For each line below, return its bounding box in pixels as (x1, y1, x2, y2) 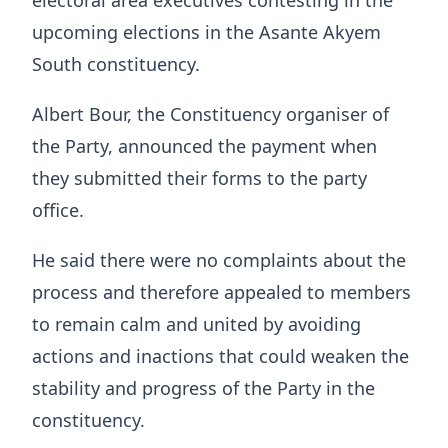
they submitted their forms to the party (32, 166, 367, 191)
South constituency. (32, 52, 200, 77)
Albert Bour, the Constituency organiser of (32, 102, 389, 127)
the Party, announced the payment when (32, 134, 377, 159)
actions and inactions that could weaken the (32, 344, 409, 369)
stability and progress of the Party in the (32, 376, 375, 401)
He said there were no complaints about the (32, 248, 406, 273)
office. (32, 198, 84, 223)
